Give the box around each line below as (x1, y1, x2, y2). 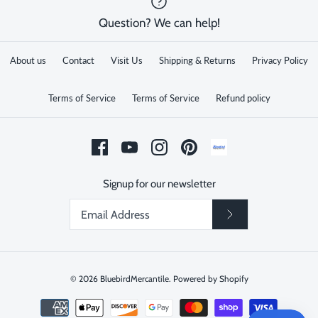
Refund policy (215, 92, 270, 104)
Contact (62, 55, 94, 67)
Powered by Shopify (172, 273, 248, 284)
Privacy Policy (252, 55, 308, 67)
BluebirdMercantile (99, 273, 169, 284)
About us (10, 55, 46, 67)
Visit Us (111, 55, 143, 67)
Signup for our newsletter (102, 177, 216, 191)
